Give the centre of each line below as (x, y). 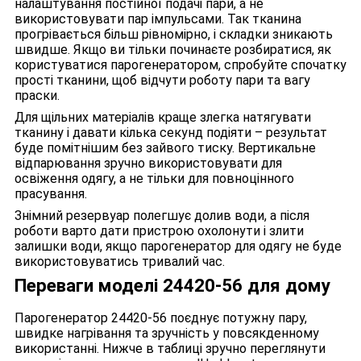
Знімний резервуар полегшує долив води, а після (162, 216)
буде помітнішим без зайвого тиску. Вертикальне (165, 148)
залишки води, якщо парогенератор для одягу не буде (178, 247)
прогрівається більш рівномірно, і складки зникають (174, 35)
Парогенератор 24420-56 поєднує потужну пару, (161, 317)
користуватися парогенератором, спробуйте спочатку (180, 65)
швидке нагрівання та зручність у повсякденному (167, 333)
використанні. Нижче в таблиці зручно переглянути (170, 348)
